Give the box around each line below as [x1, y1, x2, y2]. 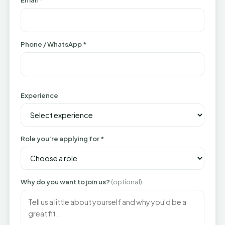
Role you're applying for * [21, 135, 104, 143]
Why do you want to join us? [21, 178, 111, 186]
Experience [21, 91, 58, 99]
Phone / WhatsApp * [21, 40, 86, 48]
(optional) [111, 178, 142, 186]
